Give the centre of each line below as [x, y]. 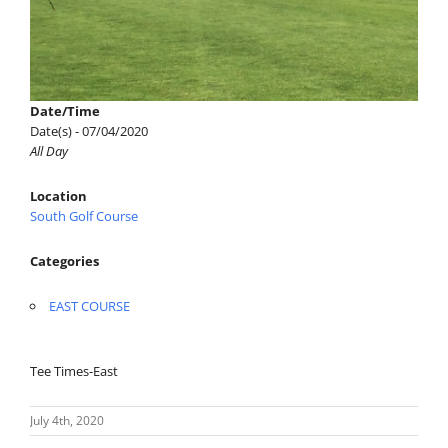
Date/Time [65, 110]
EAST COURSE [89, 305]
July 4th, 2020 [67, 420]
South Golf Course [84, 215]
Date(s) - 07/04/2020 [89, 130]
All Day [49, 150]
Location [58, 195]
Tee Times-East [74, 370]
